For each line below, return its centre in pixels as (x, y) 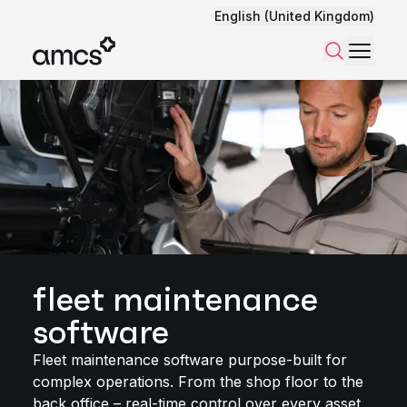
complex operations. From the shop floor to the (198, 382)
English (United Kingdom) (294, 16)
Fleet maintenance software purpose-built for (190, 360)
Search (358, 50)
